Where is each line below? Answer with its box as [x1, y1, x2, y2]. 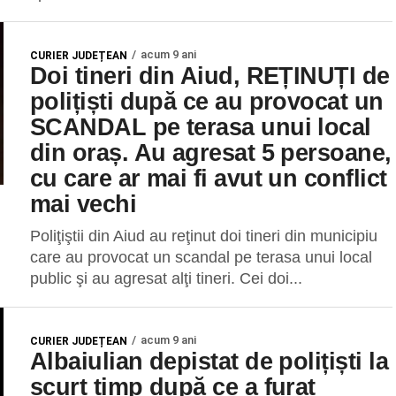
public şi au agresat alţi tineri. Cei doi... [30, 270, 302, 287]
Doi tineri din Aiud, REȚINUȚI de [30, 62, 390, 89]
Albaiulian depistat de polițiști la [30, 347, 388, 375]
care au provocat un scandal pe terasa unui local [30, 248, 372, 266]
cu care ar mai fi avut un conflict [30, 164, 387, 192]
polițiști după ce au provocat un [30, 88, 384, 115]
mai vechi [30, 190, 137, 217]
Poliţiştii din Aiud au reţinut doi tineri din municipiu [30, 227, 377, 245]
